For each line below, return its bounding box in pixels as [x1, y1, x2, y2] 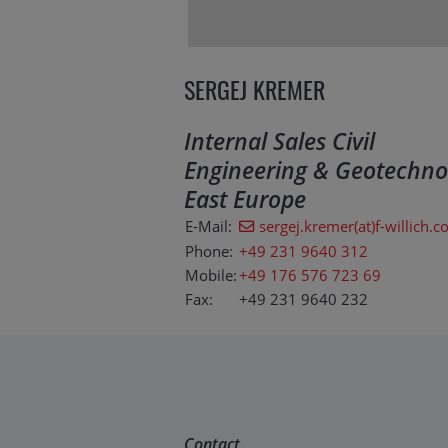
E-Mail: [185, 215, 232, 236]
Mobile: [185, 264, 237, 285]
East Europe [184, 182, 306, 215]
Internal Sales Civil [184, 124, 375, 157]
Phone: [185, 240, 233, 261]
